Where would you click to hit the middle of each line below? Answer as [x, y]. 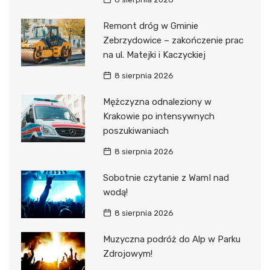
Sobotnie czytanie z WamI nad [166, 177]
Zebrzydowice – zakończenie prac [173, 40]
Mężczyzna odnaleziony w [157, 102]
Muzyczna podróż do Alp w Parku [171, 239]
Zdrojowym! [127, 253]
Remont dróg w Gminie [150, 26]
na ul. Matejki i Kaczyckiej [154, 55]
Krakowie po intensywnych [159, 116]
